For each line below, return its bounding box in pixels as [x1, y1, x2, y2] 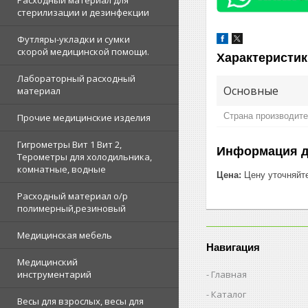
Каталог [211, 287, 247, 300]
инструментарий [17, 268, 91, 280]
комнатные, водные [17, 163, 106, 175]
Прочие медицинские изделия [17, 111, 151, 124]
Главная [211, 267, 247, 280]
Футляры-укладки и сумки [17, 33, 130, 45]
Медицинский [17, 256, 78, 268]
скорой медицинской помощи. [17, 45, 149, 58]
